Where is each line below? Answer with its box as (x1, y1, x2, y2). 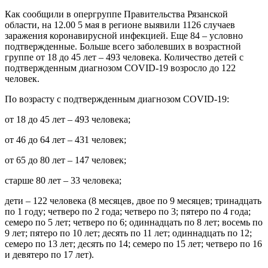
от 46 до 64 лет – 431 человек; (5, 134, 126, 145)
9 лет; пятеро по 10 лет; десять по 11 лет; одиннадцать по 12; (5, 227, 252, 238)
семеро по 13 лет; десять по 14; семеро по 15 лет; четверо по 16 (5, 238, 262, 249)
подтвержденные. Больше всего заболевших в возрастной (5, 41, 241, 51)
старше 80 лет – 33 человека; (5, 175, 121, 185)
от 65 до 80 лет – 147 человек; (5, 154, 126, 165)
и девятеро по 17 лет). (5, 249, 94, 260)
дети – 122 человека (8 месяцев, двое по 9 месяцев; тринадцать (5, 195, 261, 206)
